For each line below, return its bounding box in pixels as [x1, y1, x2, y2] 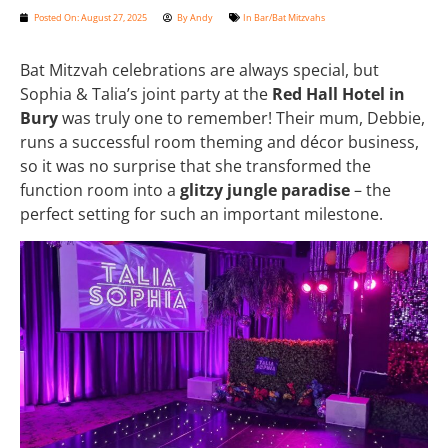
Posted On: [34, 10, 79, 24]
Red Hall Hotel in [272, 83, 405, 106]
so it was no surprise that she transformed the [20, 155, 371, 178]
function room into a [20, 179, 180, 202]
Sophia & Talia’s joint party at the [20, 83, 272, 106]
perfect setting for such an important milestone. [20, 203, 383, 226]
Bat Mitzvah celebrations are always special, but [20, 59, 379, 82]
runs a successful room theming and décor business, [20, 131, 419, 154]
